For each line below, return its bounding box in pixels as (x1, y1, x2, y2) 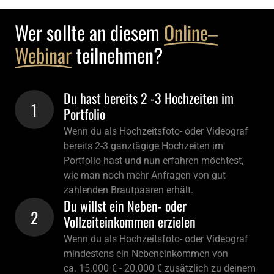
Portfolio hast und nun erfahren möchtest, (64, 155, 243, 167)
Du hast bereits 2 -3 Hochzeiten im (64, 88, 234, 108)
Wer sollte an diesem (15, 18, 164, 47)
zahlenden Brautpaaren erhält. (64, 184, 196, 196)
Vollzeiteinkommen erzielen (64, 212, 196, 232)
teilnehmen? (72, 40, 163, 70)
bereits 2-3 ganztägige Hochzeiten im (64, 140, 223, 152)
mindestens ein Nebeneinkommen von (64, 248, 231, 260)
